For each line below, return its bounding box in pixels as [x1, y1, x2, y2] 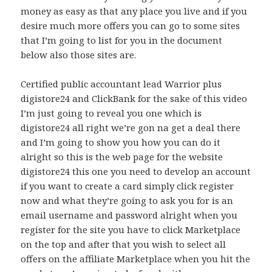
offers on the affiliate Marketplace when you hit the [21, 253, 251, 265]
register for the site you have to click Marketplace [21, 223, 241, 236]
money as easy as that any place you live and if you [21, 5, 248, 18]
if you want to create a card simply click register [21, 180, 234, 192]
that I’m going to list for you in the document [21, 34, 223, 47]
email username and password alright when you [21, 209, 238, 222]
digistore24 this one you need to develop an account [21, 165, 251, 178]
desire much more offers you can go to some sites [21, 19, 240, 32]
